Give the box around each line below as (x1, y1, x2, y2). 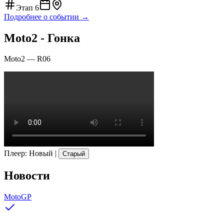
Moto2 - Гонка (4, 31, 80, 44)
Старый (62, 150, 85, 158)
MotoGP (4, 192, 31, 201)
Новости (4, 169, 50, 182)
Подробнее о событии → (4, 12, 89, 21)
